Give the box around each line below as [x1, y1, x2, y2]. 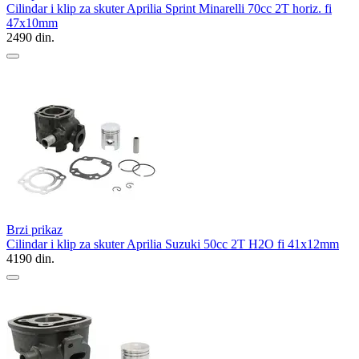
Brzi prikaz [6, 222, 63, 236]
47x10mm [6, 15, 58, 30]
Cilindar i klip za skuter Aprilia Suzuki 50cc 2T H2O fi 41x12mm [6, 236, 339, 251]
